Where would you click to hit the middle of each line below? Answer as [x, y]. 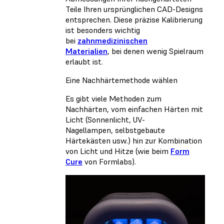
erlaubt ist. [84, 62]
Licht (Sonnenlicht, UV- [105, 120]
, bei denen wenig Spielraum [155, 51]
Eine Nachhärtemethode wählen [121, 80]
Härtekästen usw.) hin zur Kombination [134, 141]
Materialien [86, 51]
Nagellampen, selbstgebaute [115, 130]
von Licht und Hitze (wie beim [118, 151]
